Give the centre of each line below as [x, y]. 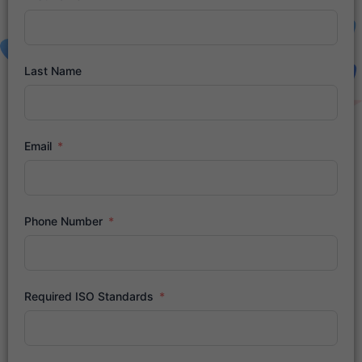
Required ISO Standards [90, 296]
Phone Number [63, 221]
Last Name [53, 70]
